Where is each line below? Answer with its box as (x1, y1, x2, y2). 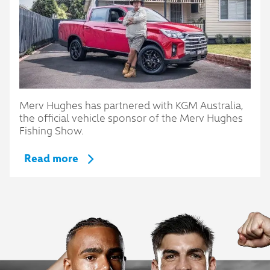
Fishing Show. (19, 122, 84, 137)
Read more (24, 149, 78, 165)
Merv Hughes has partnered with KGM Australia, (19, 96, 243, 112)
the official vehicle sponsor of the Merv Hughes (19, 109, 243, 125)
